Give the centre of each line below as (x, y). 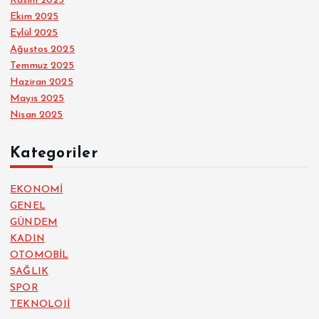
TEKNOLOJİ (40, 305)
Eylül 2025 (34, 33)
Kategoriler (54, 154)
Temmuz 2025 (42, 66)
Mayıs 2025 (37, 99)
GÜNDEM (34, 223)
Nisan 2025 (37, 115)
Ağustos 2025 (42, 50)
